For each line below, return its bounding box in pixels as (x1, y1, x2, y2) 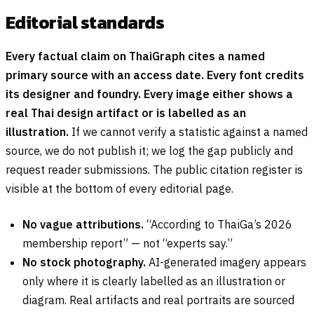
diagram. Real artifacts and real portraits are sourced (22, 293, 294, 308)
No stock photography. (22, 255, 146, 270)
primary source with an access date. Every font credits (6, 68, 304, 83)
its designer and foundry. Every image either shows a (6, 87, 293, 102)
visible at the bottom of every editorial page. (6, 182, 233, 196)
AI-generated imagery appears (146, 255, 306, 270)
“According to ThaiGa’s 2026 (144, 217, 292, 232)
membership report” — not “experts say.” (22, 236, 233, 251)
